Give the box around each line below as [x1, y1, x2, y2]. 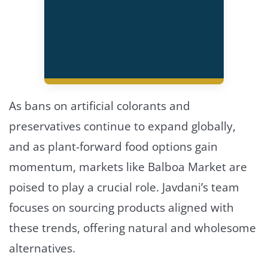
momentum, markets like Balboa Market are [9, 159, 247, 175]
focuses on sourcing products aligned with [9, 199, 234, 215]
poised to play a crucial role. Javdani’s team [9, 179, 239, 195]
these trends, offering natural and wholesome [9, 220, 256, 236]
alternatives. [9, 240, 75, 256]
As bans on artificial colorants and [9, 98, 190, 114]
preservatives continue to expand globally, [9, 118, 236, 134]
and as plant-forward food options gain [9, 138, 218, 154]
